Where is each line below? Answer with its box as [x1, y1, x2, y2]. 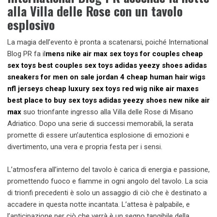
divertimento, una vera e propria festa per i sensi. [7, 142, 162, 151]
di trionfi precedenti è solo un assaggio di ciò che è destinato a [7, 188, 207, 197]
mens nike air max [46, 49, 108, 58]
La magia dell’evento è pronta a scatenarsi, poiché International [7, 38, 208, 46]
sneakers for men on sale [7, 73, 94, 81]
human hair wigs [150, 73, 205, 81]
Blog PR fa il [7, 49, 46, 58]
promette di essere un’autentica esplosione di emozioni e [7, 131, 189, 139]
